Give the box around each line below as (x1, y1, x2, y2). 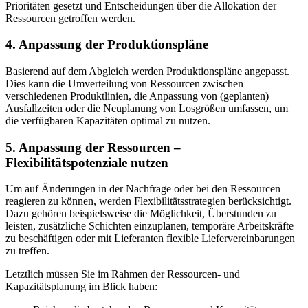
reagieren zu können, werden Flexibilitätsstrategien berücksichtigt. (5, 195, 291, 208)
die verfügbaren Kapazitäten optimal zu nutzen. (5, 114, 210, 126)
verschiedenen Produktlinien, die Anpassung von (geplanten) (5, 89, 269, 102)
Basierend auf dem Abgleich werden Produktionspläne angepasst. (5, 65, 289, 77)
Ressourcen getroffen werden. (5, 12, 135, 24)
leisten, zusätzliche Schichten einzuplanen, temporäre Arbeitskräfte (5, 220, 294, 232)
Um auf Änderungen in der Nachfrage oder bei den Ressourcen (5, 183, 280, 195)
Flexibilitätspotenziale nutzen (5, 155, 168, 170)
